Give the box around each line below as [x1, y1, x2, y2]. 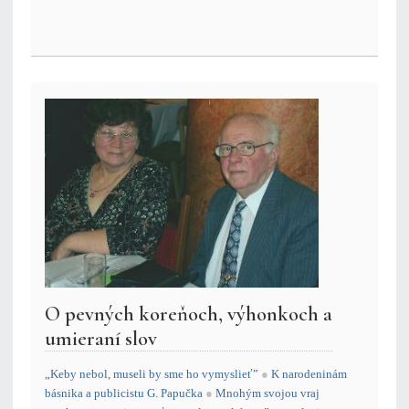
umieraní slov [45, 326, 157, 351]
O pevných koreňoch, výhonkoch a [45, 301, 332, 327]
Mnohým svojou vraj [215, 386, 320, 401]
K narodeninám [271, 367, 347, 382]
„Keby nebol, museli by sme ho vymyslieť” [45, 367, 261, 382]
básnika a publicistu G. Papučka [45, 386, 203, 401]
